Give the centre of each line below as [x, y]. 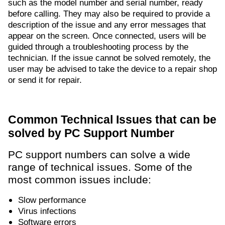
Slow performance [52, 200]
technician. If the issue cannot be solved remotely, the [109, 58]
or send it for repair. [45, 80]
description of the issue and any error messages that [107, 25]
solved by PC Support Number [91, 133]
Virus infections [47, 211]
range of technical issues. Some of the [100, 167]
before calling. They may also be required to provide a [109, 14]
